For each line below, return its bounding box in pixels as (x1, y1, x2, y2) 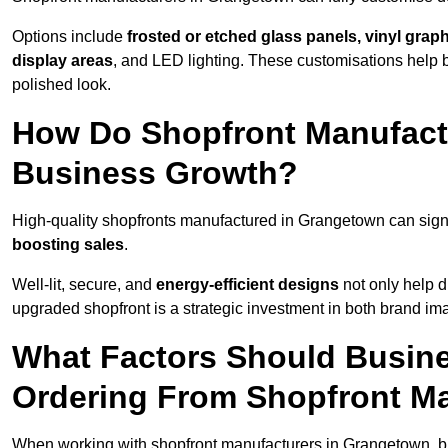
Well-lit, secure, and (12, 276, 156, 294)
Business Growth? (12, 155, 298, 192)
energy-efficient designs (156, 276, 339, 294)
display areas (12, 52, 113, 70)
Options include (12, 28, 127, 46)
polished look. (12, 76, 111, 94)
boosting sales (12, 236, 124, 254)
